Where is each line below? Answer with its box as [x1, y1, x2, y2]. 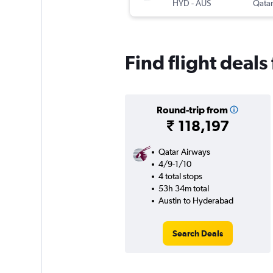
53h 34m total [158, 183, 209, 194]
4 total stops [158, 171, 202, 182]
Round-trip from [156, 104, 228, 116]
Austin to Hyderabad [158, 196, 233, 206]
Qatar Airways [158, 147, 210, 157]
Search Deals [172, 229, 223, 239]
